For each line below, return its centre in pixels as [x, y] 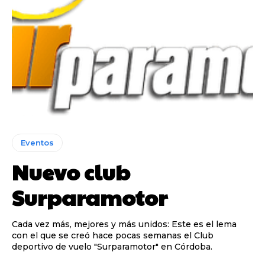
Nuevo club [71, 172]
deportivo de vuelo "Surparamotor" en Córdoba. [112, 247]
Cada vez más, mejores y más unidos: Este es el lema [124, 224]
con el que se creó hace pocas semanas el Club [113, 236]
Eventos [37, 143]
